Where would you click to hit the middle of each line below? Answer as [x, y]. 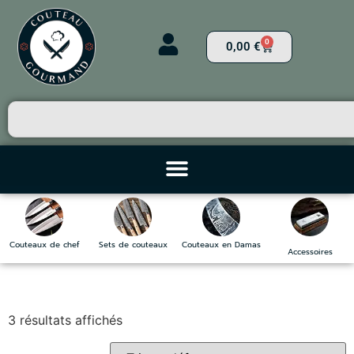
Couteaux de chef [44, 244]
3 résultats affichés [65, 320]
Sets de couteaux [133, 244]
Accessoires [310, 251]
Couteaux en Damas [221, 244]
